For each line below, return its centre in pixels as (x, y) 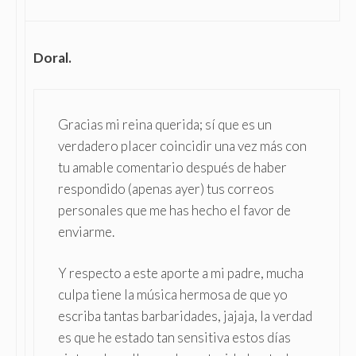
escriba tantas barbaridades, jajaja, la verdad (185, 316)
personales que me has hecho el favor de (174, 210)
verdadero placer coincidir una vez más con (182, 145)
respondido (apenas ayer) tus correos (166, 188)
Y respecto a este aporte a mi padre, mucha (181, 273)
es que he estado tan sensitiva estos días (174, 338)
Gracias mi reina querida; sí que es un (165, 124)
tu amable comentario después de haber (172, 167)
